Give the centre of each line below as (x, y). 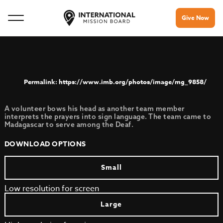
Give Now (195, 18)
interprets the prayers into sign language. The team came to (108, 116)
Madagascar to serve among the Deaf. (69, 124)
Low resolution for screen (52, 189)
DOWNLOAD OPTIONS (45, 144)
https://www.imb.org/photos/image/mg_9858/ (132, 82)
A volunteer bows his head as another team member (94, 109)
